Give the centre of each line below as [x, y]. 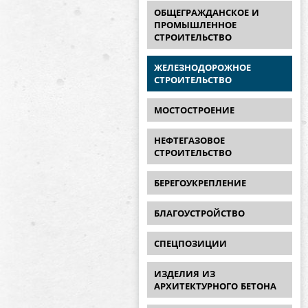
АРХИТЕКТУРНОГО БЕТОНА [215, 286]
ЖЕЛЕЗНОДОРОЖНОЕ [202, 68]
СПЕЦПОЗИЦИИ [190, 244]
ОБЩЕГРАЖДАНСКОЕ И [207, 13]
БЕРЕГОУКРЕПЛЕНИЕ [200, 183]
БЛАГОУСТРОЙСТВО [199, 213]
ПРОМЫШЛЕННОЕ [195, 25]
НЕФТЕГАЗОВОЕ [189, 141]
